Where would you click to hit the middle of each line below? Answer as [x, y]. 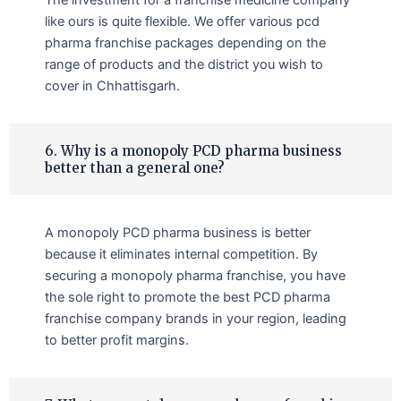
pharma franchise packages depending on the [185, 43]
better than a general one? [135, 167]
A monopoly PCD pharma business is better [178, 232]
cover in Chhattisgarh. [112, 85]
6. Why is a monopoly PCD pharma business [193, 150]
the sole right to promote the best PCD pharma [188, 297]
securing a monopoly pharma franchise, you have [195, 275]
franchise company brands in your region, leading [196, 318]
